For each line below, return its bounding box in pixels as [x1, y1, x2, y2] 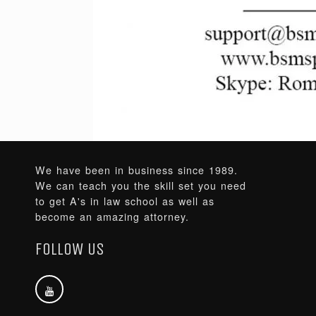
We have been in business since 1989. [35, 163, 238, 178]
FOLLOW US [35, 238, 104, 259]
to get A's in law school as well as [35, 194, 214, 209]
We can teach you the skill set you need [35, 178, 246, 193]
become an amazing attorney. [35, 209, 189, 224]
